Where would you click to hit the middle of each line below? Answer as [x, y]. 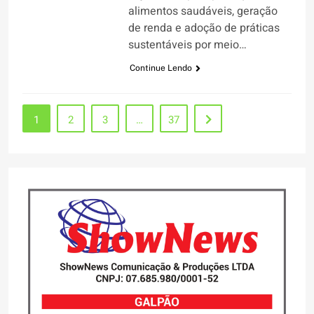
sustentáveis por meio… [187, 45]
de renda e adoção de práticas [204, 28]
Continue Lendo [161, 68]
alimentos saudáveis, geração [203, 12]
